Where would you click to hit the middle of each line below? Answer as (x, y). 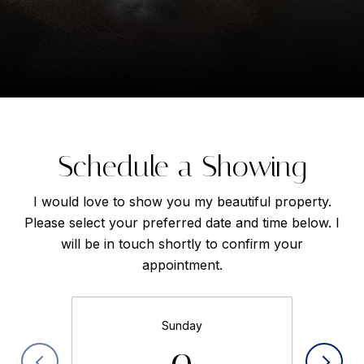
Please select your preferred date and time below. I (182, 222)
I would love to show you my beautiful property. (182, 201)
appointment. (182, 264)
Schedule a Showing (182, 166)
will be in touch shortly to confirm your (182, 243)
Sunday (182, 326)
